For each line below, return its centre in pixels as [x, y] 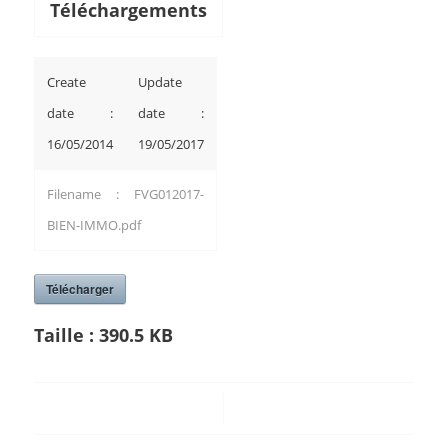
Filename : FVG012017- [125, 194]
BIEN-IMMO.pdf [93, 225]
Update [159, 82]
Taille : [66, 334]
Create [66, 82]
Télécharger [79, 289]
